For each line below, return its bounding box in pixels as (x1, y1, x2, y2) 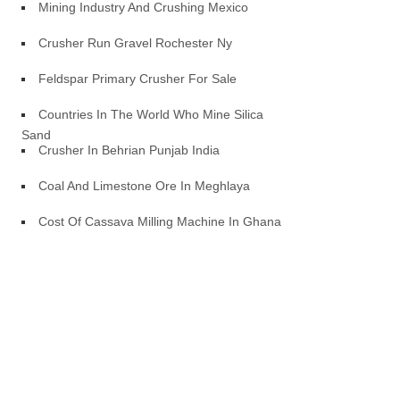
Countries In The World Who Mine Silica (38, 107, 264, 121)
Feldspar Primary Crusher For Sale (38, 71, 237, 86)
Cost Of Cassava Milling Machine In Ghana (38, 214, 282, 229)
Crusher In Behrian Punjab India (38, 143, 221, 157)
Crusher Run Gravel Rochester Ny (38, 36, 233, 50)
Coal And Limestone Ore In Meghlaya (38, 179, 251, 193)
